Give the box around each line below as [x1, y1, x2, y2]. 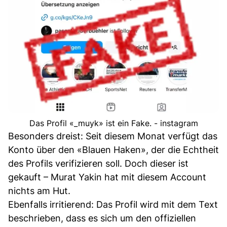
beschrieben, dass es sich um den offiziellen [8, 212, 196, 223]
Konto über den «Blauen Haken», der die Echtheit [8, 144, 219, 155]
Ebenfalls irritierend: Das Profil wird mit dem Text [8, 199, 218, 210]
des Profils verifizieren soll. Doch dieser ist [8, 158, 188, 169]
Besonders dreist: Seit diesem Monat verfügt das [8, 130, 217, 141]
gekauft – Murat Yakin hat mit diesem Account [8, 171, 206, 182]
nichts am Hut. [8, 185, 70, 196]
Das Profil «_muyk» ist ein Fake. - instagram [29, 118, 198, 128]
